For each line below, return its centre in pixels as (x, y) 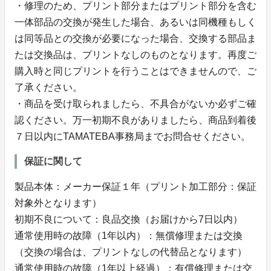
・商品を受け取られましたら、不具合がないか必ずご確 (135, 103)
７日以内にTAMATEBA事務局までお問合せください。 (132, 136)
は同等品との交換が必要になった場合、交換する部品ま (135, 38)
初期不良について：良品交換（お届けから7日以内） (129, 219)
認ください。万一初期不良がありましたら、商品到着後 (135, 120)
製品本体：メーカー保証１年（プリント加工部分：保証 (135, 186)
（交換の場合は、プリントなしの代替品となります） (131, 252)
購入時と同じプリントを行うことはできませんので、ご (135, 71)
